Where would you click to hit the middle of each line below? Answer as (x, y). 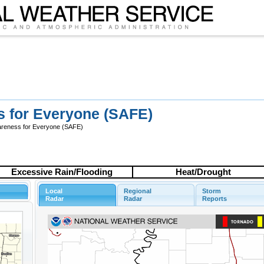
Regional (138, 191)
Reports (215, 199)
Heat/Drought (203, 172)
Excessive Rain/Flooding (62, 172)
